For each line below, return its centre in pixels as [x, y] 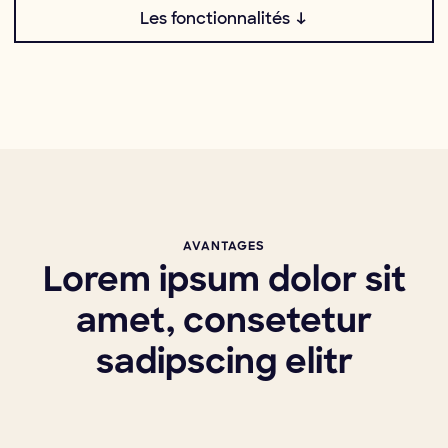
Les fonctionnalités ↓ [224, 19]
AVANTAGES [224, 247]
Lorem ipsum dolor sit [224, 283]
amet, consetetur [224, 324]
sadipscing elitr [224, 365]
